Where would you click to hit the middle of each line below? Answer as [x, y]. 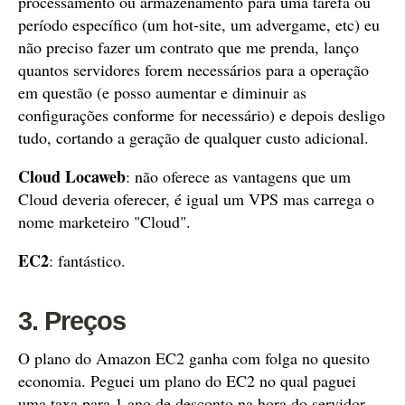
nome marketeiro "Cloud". [104, 221]
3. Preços [72, 321]
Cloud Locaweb [72, 176]
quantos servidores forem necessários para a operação [193, 70]
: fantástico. [87, 260]
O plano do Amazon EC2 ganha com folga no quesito [194, 358]
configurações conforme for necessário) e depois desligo [202, 115]
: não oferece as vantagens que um [238, 176]
